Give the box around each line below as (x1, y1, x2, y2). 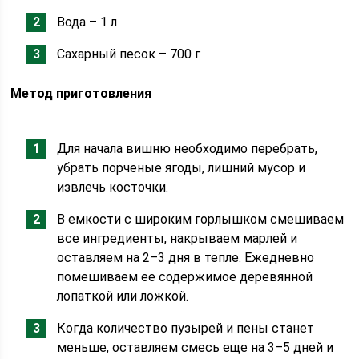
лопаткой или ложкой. (57, 288, 189, 304)
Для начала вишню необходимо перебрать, (57, 141, 318, 156)
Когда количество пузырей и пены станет (57, 321, 315, 336)
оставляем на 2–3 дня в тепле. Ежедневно (57, 250, 315, 265)
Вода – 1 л (57, 14, 118, 30)
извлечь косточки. (57, 179, 169, 195)
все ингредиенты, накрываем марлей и (57, 231, 298, 246)
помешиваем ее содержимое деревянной (57, 269, 313, 284)
